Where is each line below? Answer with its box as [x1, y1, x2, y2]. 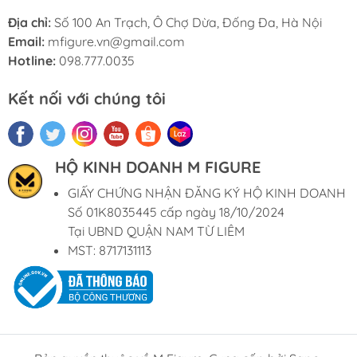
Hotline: [8, 52, 56, 69]
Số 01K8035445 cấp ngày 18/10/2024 [67, 203, 284, 220]
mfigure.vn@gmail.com [48, 33, 185, 49]
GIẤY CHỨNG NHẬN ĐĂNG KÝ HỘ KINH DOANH [67, 184, 346, 201]
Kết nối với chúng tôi [8, 88, 166, 108]
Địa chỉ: [8, 14, 51, 30]
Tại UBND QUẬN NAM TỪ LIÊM [67, 222, 245, 239]
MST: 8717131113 [67, 241, 151, 258]
